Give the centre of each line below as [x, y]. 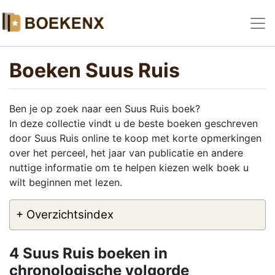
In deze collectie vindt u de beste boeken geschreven [134, 123]
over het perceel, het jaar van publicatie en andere [126, 153]
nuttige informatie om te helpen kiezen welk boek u [129, 168]
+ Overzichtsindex [65, 215]
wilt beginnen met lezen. [66, 182]
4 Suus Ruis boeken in [88, 254]
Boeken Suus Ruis [95, 70]
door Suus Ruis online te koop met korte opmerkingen [135, 138]
